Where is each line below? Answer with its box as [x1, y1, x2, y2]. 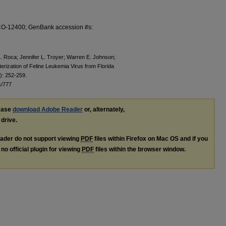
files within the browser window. [94, 146, 186, 153]
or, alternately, [83, 106, 125, 114]
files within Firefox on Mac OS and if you [93, 135, 208, 143]
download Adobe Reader [13, 106, 83, 114]
